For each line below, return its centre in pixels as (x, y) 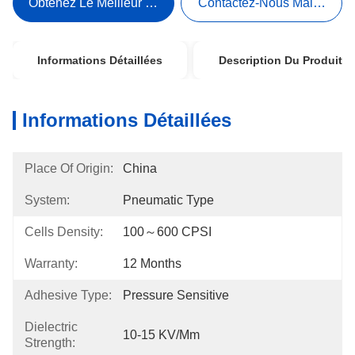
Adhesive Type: (68, 295)
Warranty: (51, 263)
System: (47, 200)
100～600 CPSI (167, 232)
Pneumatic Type (168, 200)
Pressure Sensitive (176, 295)
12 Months (152, 263)
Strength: (50, 343)
